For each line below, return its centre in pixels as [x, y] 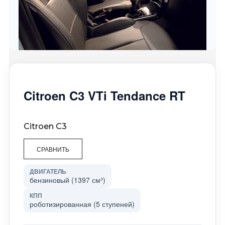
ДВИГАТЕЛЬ [48, 171]
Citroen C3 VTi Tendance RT [104, 95]
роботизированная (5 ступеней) [82, 204]
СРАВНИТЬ [53, 149]
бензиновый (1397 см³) [67, 180]
